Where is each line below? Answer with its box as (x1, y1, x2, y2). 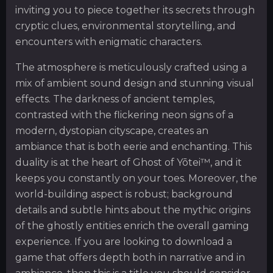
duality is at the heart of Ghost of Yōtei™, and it (15, 157, 242, 169)
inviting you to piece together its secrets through (15, 4, 255, 16)
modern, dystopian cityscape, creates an (15, 125, 208, 137)
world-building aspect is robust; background (15, 188, 233, 200)
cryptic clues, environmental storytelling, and (15, 20, 236, 32)
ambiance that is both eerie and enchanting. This (15, 141, 252, 153)
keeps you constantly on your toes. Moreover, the (15, 172, 257, 185)
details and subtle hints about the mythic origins (15, 204, 250, 216)
